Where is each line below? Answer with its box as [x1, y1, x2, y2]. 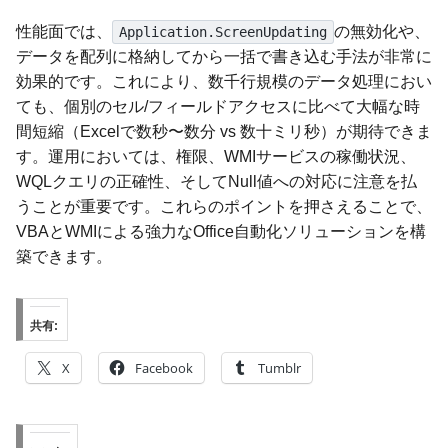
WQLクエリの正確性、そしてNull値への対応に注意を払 [16, 172, 417, 190]
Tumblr [258, 359, 301, 378]
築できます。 [16, 247, 112, 265]
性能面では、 [16, 22, 112, 40]
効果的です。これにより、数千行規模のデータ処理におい [16, 72, 432, 90]
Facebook [135, 359, 193, 378]
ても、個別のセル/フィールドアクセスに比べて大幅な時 [16, 97, 420, 115]
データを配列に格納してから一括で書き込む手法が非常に [16, 47, 432, 65]
